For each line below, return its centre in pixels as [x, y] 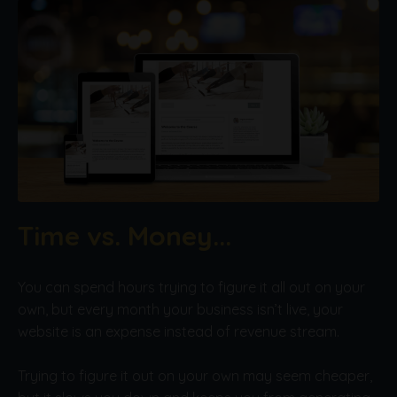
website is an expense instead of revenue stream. [179, 332]
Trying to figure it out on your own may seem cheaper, [195, 376]
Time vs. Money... [125, 236]
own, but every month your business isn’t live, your [180, 310]
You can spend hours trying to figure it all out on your [191, 288]
